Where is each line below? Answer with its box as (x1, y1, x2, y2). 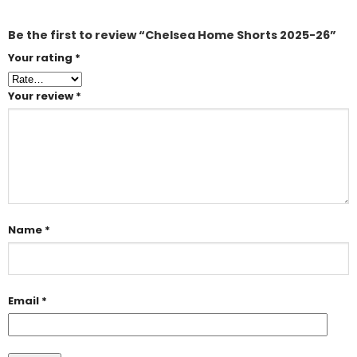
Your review (7, 88, 76, 104)
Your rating (7, 49, 75, 65)
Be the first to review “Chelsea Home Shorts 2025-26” (7, 26, 336, 43)
